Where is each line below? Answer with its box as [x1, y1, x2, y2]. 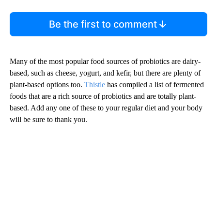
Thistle [84, 80, 105, 89]
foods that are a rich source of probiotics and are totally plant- [10, 92, 196, 101]
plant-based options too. [10, 80, 84, 89]
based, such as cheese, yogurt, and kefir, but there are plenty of [10, 69, 201, 77]
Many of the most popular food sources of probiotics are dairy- [10, 57, 201, 66]
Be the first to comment [48, 18, 157, 31]
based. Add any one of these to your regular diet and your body [10, 104, 202, 112]
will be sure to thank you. [10, 115, 87, 124]
